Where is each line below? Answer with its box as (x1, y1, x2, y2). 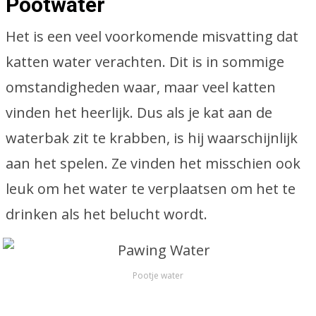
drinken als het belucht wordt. (6, 205, 207, 224)
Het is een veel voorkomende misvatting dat (6, 27, 298, 46)
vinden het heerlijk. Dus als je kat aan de (6, 103, 272, 122)
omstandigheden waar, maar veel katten (6, 78, 276, 97)
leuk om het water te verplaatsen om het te (6, 179, 296, 198)
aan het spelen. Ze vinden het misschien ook (6, 154, 300, 173)
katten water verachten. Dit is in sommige (6, 52, 284, 71)
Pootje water (133, 269, 183, 281)
